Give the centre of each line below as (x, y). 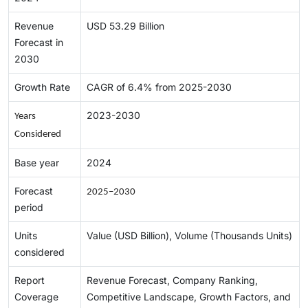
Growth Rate (42, 87)
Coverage (36, 297)
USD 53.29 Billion (125, 26)
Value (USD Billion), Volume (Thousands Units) (189, 236)
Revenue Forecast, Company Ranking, (172, 280)
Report (30, 280)
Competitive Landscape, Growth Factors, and (189, 297)
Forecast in (39, 43)
